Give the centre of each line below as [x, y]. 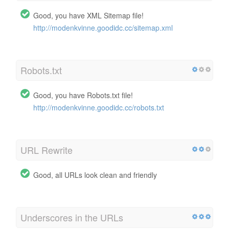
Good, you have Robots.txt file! [83, 95]
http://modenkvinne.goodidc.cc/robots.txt [99, 107]
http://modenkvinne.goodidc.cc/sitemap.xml [103, 27]
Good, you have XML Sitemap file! [88, 15]
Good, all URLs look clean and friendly [95, 175]
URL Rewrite [47, 150]
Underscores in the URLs [72, 217]
